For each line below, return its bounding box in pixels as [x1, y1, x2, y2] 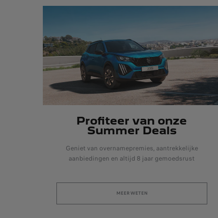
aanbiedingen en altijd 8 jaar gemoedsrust [69, 153, 195, 163]
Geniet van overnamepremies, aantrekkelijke [65, 143, 198, 153]
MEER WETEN [116, 189, 147, 197]
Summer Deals [87, 123, 177, 137]
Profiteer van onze [76, 113, 187, 127]
